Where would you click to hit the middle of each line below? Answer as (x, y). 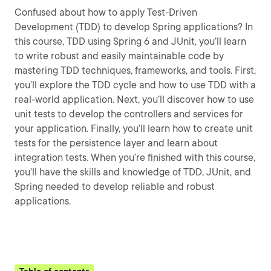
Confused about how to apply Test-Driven (106, 12)
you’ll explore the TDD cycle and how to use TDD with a (135, 85)
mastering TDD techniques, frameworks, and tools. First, (135, 70)
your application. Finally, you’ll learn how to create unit (134, 129)
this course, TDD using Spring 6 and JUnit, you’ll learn (130, 41)
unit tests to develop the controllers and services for (129, 114)
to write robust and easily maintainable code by (119, 56)
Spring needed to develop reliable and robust (115, 187)
